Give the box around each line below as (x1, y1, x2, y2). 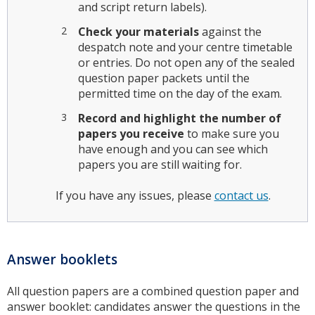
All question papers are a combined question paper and (7, 283, 299, 300)
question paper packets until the (77, 70, 250, 86)
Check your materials (77, 24, 199, 39)
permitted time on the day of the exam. (77, 86, 282, 101)
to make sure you (184, 125, 279, 141)
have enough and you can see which (77, 141, 268, 157)
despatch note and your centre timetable (77, 39, 292, 55)
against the (198, 24, 262, 39)
